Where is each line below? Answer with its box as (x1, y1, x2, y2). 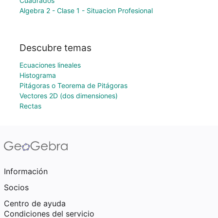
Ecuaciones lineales (19, 61, 81, 69)
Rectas (19, 102, 41, 110)
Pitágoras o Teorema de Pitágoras (19, 81, 127, 90)
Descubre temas (19, 42, 91, 54)
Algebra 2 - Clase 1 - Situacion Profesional (19, 6, 153, 15)
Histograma (19, 71, 56, 79)
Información (4, 166, 48, 176)
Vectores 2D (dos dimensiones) (19, 91, 118, 100)
